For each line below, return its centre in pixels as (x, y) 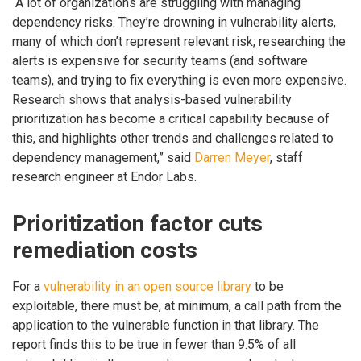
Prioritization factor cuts (137, 223)
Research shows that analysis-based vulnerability (152, 100)
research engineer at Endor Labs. (104, 177)
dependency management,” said (103, 158)
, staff (286, 158)
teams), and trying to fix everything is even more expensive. (179, 81)
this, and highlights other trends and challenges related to (173, 139)
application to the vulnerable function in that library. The (166, 326)
